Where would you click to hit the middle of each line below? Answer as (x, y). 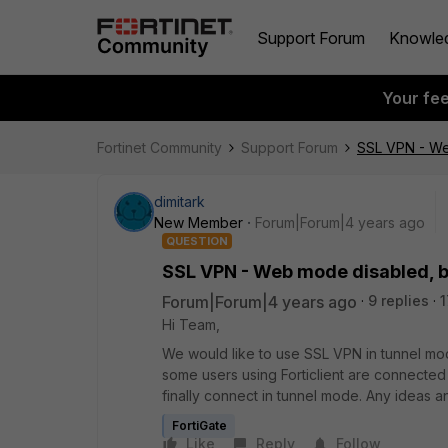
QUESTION (197, 241)
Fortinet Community (159, 147)
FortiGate (199, 425)
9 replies (398, 300)
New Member (198, 222)
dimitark (179, 201)
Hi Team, (193, 324)
